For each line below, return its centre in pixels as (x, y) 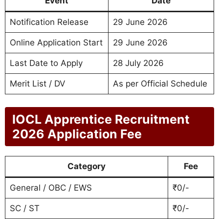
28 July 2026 (138, 63)
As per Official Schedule (160, 84)
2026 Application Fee (77, 134)
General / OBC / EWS (51, 187)
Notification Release (49, 22)
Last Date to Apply (46, 63)
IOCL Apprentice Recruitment (101, 119)
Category (87, 166)
